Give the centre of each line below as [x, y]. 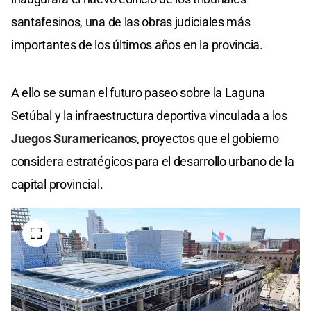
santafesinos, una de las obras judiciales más [131, 22]
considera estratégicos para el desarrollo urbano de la [153, 162]
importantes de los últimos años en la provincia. [137, 45]
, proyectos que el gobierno [208, 139]
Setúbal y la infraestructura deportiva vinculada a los [149, 116]
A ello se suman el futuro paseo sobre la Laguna [138, 93]
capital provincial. [57, 185]
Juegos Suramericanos [74, 139]
